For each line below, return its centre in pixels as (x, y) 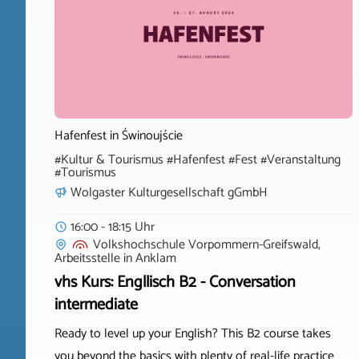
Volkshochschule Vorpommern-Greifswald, (207, 245)
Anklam (156, 259)
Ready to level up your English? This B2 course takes (193, 334)
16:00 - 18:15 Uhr (113, 228)
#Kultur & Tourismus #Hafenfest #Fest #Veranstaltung (198, 160)
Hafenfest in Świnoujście (119, 136)
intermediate (96, 305)
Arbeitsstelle (87, 259)
